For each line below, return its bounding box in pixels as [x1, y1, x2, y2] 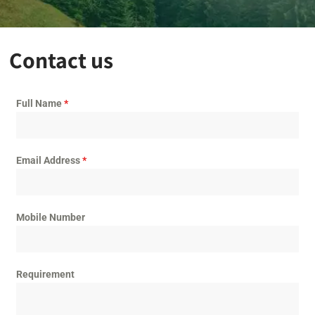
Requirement [16, 268, 75, 280]
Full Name [16, 97, 65, 109]
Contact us [9, 44, 114, 75]
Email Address [16, 154, 83, 166]
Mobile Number [16, 211, 86, 223]
